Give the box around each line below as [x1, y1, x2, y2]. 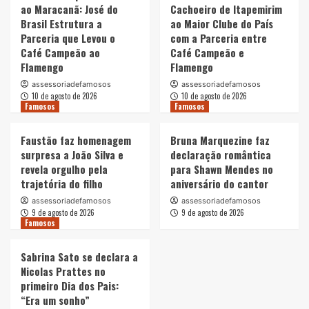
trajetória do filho [21, 175, 103, 191]
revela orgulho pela [21, 161, 108, 177]
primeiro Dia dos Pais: [21, 277, 119, 293]
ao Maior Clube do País [170, 15, 273, 31]
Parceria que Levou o [21, 30, 115, 46]
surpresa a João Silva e [21, 146, 123, 162]
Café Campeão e [170, 44, 244, 60]
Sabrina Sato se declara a [21, 248, 138, 264]
